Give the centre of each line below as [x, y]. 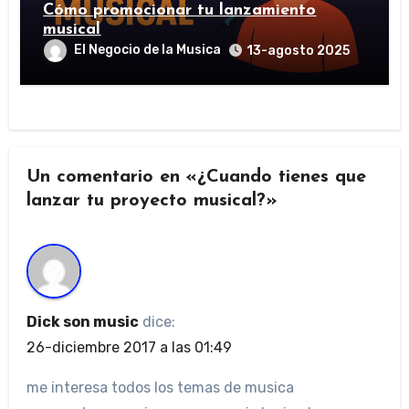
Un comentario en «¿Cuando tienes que [196, 177]
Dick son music [82, 322]
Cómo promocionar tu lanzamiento [180, 11]
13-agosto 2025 [299, 51]
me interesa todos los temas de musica [160, 388]
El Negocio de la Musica [148, 50]
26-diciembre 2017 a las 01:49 [129, 348]
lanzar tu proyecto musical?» [152, 200]
